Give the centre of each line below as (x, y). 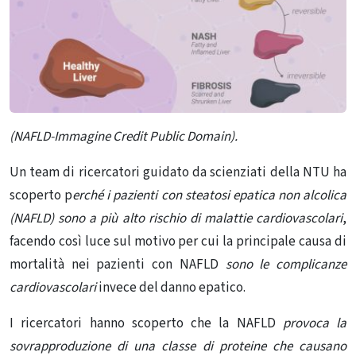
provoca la (311, 323)
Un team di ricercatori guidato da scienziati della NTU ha (178, 172)
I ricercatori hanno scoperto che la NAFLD (143, 323)
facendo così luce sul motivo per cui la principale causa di (178, 241)
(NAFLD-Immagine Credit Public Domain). (124, 136)
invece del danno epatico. (171, 287)
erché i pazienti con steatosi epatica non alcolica (209, 195)
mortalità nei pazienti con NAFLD (118, 264)
